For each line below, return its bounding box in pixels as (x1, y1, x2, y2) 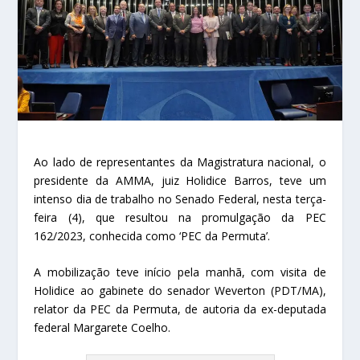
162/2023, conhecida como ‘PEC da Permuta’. (34, 227, 271, 243)
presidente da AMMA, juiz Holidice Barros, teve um (34, 172, 326, 188)
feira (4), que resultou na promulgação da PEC (34, 209, 326, 225)
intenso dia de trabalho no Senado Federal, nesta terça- (34, 190, 326, 207)
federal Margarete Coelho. (34, 319, 171, 335)
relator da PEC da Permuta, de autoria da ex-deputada (34, 301, 326, 317)
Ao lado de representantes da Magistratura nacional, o (34, 153, 326, 170)
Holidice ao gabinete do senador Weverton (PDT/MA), (34, 282, 326, 298)
